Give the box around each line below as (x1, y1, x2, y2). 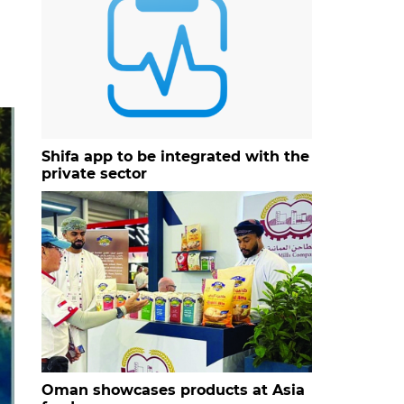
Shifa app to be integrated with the (41, 147, 309, 165)
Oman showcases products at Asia (41, 381, 305, 399)
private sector (41, 164, 147, 182)
